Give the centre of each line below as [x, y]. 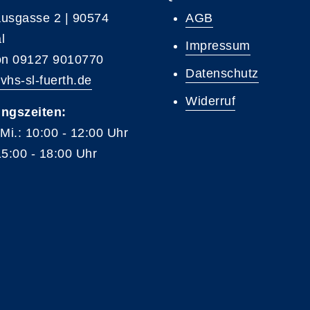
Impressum [218, 46]
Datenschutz [222, 73]
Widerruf [210, 101]
